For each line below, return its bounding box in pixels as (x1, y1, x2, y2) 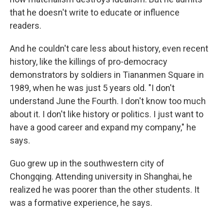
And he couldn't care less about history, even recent (10, 43, 208, 54)
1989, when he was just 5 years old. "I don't (10, 83, 175, 93)
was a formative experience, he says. (10, 198, 152, 208)
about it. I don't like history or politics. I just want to (10, 109, 203, 119)
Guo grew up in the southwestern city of (10, 158, 164, 168)
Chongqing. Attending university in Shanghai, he (10, 171, 192, 182)
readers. (10, 20, 41, 31)
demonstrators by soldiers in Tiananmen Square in (10, 70, 204, 80)
